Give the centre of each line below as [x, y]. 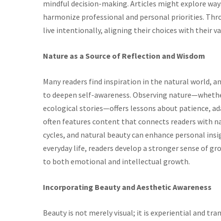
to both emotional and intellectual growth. [116, 161]
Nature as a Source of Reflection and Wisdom [124, 56]
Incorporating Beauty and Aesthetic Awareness [127, 187]
